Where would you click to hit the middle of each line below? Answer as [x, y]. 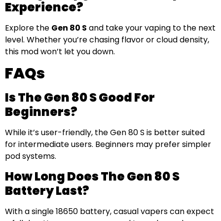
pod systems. [31, 156]
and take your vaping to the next [151, 28]
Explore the [28, 28]
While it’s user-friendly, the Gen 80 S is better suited [105, 132]
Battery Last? [47, 191]
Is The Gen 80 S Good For [80, 97]
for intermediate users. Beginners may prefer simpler [108, 144]
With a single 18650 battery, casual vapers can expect [110, 212]
